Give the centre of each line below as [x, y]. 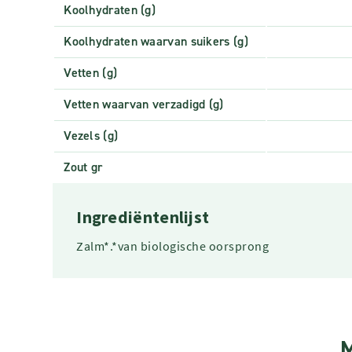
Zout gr [83, 167]
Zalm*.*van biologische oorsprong [173, 246]
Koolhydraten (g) [110, 10]
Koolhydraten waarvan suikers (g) [156, 42]
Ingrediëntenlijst [143, 218]
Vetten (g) [91, 73]
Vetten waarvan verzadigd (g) [144, 104]
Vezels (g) [91, 136]
